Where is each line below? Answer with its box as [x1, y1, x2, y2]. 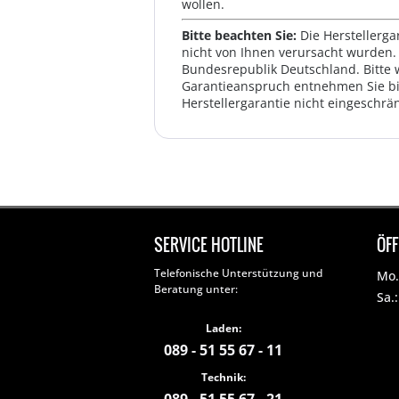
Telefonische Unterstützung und [154, 265, 322, 281]
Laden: [205, 321, 241, 336]
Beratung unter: [154, 281, 238, 297]
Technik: [200, 370, 246, 385]
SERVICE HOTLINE [154, 233, 264, 256]
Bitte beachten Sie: [182, 27, 300, 44]
